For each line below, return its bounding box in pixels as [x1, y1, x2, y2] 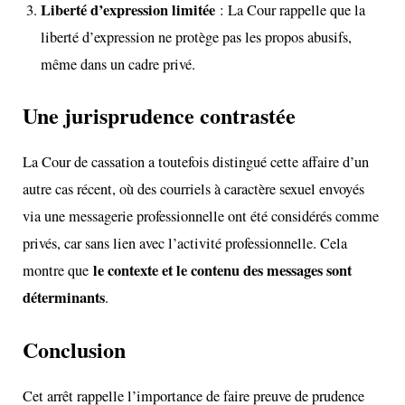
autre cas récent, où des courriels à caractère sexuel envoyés [23, 179, 365, 200]
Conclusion [23, 334, 127, 366]
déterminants [23, 287, 106, 309]
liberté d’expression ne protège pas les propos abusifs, [41, 27, 353, 48]
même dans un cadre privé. [41, 54, 196, 75]
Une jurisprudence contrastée [23, 99, 297, 132]
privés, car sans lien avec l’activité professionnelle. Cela [23, 233, 348, 254]
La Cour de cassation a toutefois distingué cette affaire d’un [23, 152, 370, 173]
